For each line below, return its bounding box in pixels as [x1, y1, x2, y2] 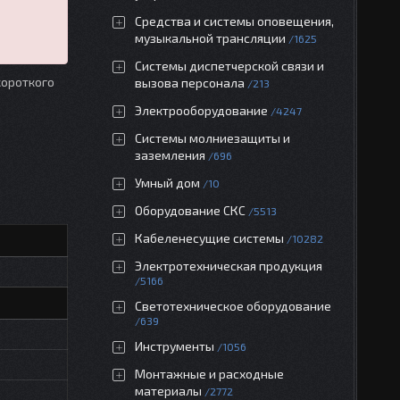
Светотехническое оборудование [135, 298, 331, 313]
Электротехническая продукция [135, 258, 322, 273]
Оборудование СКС [135, 203, 246, 218]
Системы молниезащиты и [135, 130, 290, 146]
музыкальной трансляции [135, 30, 286, 46]
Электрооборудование [135, 103, 268, 118]
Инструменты [135, 338, 214, 354]
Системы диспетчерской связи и [135, 58, 324, 73]
